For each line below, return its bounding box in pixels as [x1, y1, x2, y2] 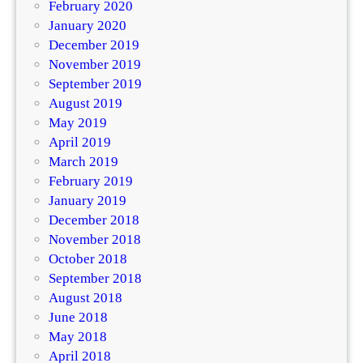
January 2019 [49, 193, 126, 209]
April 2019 [49, 135, 111, 151]
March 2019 [49, 154, 118, 170]
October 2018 [49, 251, 127, 267]
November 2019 [49, 57, 141, 73]
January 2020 [49, 18, 126, 34]
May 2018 [49, 329, 107, 345]
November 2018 [49, 232, 141, 248]
